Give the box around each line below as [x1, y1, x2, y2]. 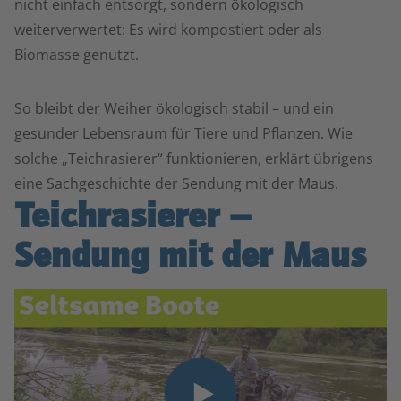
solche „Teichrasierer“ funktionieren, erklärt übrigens [14, 149, 373, 168]
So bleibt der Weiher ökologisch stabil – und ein [14, 98, 334, 118]
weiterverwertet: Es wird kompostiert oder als [14, 20, 322, 39]
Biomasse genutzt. [14, 45, 139, 64]
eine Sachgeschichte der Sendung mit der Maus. [14, 174, 338, 193]
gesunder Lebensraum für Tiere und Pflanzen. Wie [14, 124, 353, 143]
